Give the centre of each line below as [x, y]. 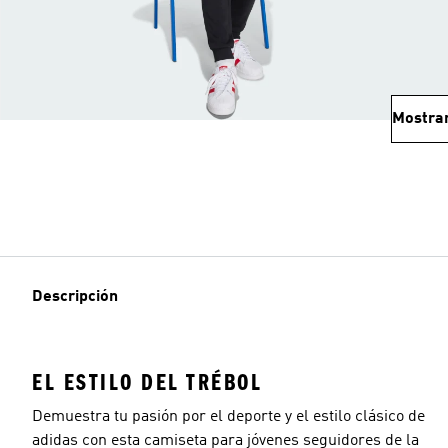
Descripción [75, 297]
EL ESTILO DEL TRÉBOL [147, 382]
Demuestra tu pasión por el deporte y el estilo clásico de [228, 417]
